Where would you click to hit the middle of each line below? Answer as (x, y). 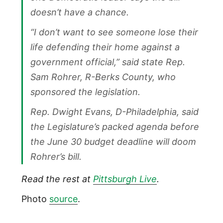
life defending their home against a (105, 47)
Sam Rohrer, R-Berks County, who (103, 77)
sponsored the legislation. (85, 92)
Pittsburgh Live (125, 179)
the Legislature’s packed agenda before (114, 127)
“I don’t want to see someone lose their (114, 32)
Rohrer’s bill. (56, 157)
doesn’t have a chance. (79, 12)
